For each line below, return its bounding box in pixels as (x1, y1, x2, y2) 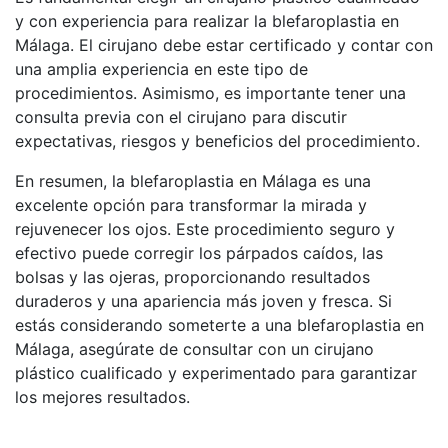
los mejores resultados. (15, 386, 190, 407)
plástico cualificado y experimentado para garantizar (15, 362, 417, 383)
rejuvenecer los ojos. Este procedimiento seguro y (15, 218, 395, 239)
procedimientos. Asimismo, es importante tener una (15, 82, 406, 103)
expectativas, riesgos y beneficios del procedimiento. (15, 130, 420, 151)
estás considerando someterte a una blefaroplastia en (15, 314, 424, 335)
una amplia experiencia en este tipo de (15, 58, 308, 79)
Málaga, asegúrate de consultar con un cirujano (15, 338, 374, 359)
